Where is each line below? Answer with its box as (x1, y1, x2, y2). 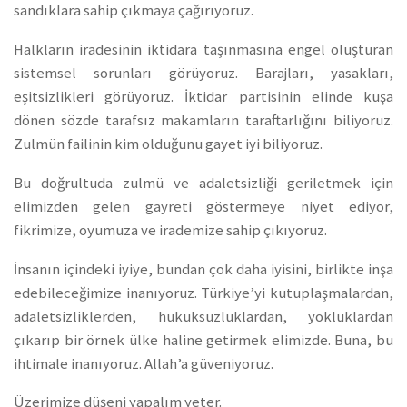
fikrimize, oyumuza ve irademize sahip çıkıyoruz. (14, 220, 327, 240)
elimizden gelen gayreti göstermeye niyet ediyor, (14, 196, 393, 216)
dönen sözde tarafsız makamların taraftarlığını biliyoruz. (14, 111, 393, 131)
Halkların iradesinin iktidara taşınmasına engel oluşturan (14, 40, 393, 60)
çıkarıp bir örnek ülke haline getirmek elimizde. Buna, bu (14, 330, 393, 350)
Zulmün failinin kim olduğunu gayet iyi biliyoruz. (14, 134, 323, 154)
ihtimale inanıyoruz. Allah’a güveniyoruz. (14, 353, 273, 373)
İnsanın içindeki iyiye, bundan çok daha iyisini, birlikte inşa (14, 259, 393, 279)
